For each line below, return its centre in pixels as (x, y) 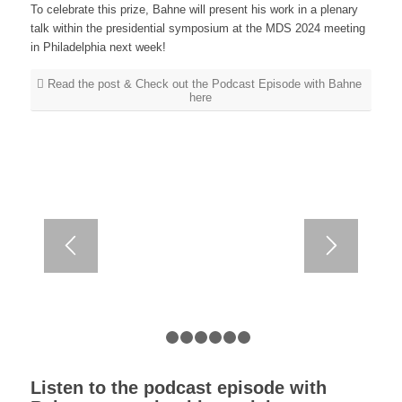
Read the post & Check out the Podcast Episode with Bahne (204, 84)
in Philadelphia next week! (98, 48)
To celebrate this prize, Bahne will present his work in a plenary (194, 10)
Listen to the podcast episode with (178, 388)
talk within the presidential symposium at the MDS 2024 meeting (197, 29)
